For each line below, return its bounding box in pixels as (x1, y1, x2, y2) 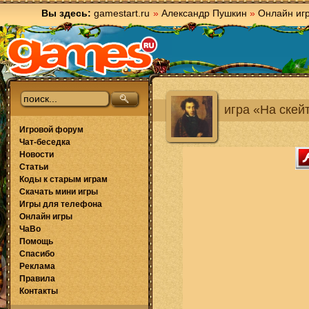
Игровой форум (19, 125, 83, 134)
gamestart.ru (94, 8, 150, 19)
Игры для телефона (19, 199, 102, 209)
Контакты (19, 286, 58, 296)
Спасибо (19, 249, 54, 259)
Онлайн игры (19, 212, 72, 221)
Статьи (19, 162, 48, 172)
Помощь (19, 237, 53, 246)
